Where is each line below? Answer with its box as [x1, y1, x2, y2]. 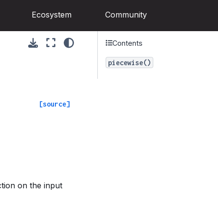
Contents [112, 38, 143, 47]
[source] [39, 99, 70, 108]
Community [105, 10, 147, 20]
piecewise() [108, 58, 151, 67]
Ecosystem [32, 10, 72, 20]
